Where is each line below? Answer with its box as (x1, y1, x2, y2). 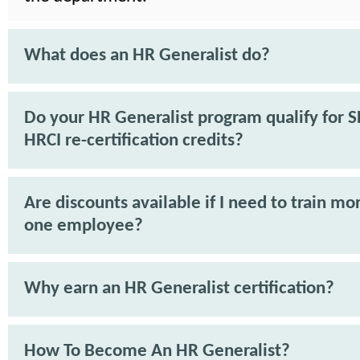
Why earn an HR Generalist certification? (24, 280, 334, 298)
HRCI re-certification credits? (24, 132, 243, 150)
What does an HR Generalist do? (24, 47, 270, 65)
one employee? (24, 217, 143, 235)
